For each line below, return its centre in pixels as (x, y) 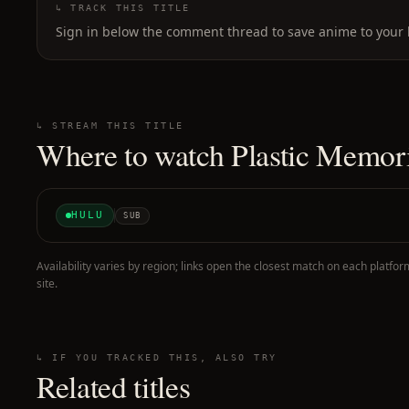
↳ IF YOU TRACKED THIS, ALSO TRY (157, 357)
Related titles (114, 386)
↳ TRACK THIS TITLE (123, 8)
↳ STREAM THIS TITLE (110, 126)
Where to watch (134, 154)
